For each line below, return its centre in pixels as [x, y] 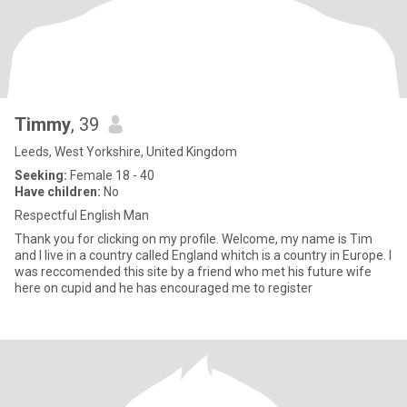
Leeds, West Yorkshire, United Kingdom [126, 152]
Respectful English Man [82, 215]
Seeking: [41, 175]
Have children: [58, 192]
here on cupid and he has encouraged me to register [164, 288]
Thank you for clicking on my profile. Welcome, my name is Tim [118, 239]
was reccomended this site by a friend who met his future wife [193, 272]
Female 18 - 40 [111, 175]
